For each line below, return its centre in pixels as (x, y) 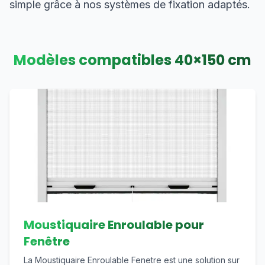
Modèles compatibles (94, 60)
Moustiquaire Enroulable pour (114, 225)
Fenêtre (47, 241)
